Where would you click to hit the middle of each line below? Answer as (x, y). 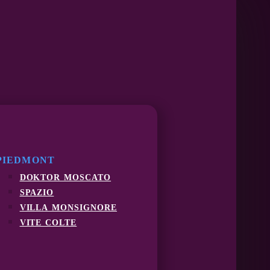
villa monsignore (68, 206)
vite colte (48, 221)
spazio (37, 191)
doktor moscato (65, 176)
